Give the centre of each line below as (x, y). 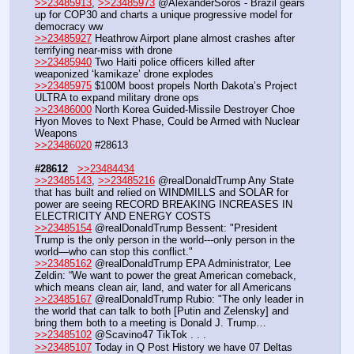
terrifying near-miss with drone (104, 51)
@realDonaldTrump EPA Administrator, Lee (191, 264)
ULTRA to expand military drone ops (117, 98)
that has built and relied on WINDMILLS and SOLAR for (162, 193)
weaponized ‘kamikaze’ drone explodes (124, 74)
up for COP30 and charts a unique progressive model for (164, 15)
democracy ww (69, 27)
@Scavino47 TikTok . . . (149, 335)
